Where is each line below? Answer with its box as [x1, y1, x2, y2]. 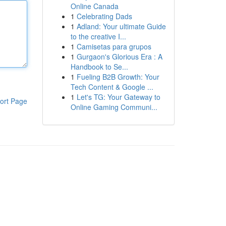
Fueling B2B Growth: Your [76, 72, 159, 82]
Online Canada [70, 1, 119, 11]
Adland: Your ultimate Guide [76, 21, 166, 31]
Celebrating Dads [76, 11, 132, 21]
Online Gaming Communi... [70, 102, 157, 112]
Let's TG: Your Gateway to [76, 92, 160, 102]
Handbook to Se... [70, 62, 128, 72]
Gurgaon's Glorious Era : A [76, 51, 162, 62]
